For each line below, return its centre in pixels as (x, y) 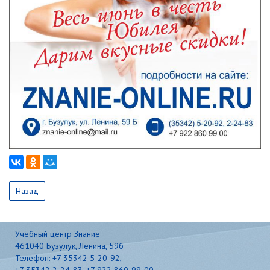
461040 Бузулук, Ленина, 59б (69, 246)
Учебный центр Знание (58, 234)
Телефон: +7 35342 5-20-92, (68, 258)
